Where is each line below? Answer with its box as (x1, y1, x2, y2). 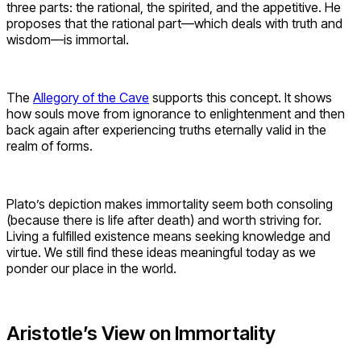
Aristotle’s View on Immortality (6, 321, 276, 345)
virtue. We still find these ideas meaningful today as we (6, 243, 316, 260)
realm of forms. (6, 137, 93, 154)
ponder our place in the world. (6, 259, 176, 276)
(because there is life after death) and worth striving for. (6, 211, 322, 228)
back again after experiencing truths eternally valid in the (6, 121, 326, 138)
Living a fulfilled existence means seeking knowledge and (6, 227, 330, 244)
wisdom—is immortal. (6, 31, 129, 48)
